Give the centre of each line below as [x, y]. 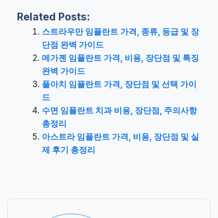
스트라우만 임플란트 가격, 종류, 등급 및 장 [120, 32]
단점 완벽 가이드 [73, 45]
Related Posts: [54, 17]
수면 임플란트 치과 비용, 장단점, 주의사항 [119, 111]
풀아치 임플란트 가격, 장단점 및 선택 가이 [119, 84]
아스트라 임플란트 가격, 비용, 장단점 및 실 [120, 137]
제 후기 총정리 [69, 150]
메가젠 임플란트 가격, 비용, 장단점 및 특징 [120, 58]
